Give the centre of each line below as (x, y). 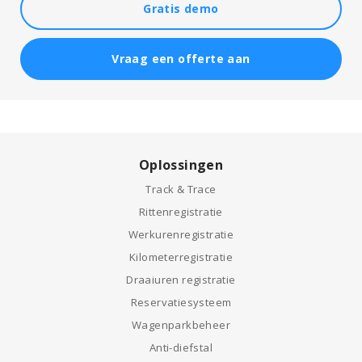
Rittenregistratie (181, 212)
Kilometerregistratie (181, 257)
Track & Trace (181, 189)
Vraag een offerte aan (181, 59)
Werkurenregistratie (181, 234)
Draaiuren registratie (181, 280)
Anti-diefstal (181, 347)
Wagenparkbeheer (181, 325)
